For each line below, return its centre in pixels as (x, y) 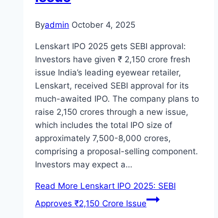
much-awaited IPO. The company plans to (117, 99)
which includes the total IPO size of (104, 125)
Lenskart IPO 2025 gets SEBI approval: (110, 46)
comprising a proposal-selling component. (117, 152)
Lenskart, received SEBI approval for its (112, 86)
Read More (56, 186)
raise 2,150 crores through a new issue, (112, 112)
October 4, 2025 (103, 25)
